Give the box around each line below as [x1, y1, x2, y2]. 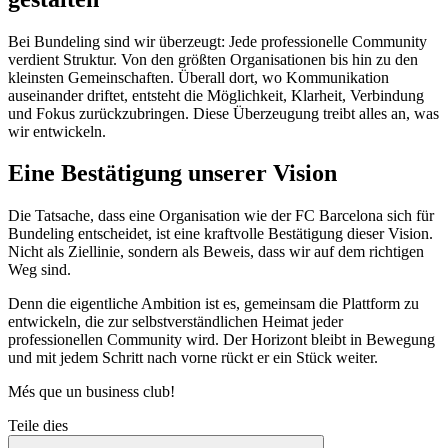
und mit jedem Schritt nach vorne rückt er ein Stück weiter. [8, 349, 378, 367]
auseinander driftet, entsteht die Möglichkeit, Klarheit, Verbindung [8, 86, 424, 104]
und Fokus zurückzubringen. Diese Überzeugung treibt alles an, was [8, 104, 439, 122]
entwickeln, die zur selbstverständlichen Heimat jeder [8, 313, 343, 331]
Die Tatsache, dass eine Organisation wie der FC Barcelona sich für [8, 207, 434, 225]
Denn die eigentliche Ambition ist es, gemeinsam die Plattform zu [8, 295, 419, 313]
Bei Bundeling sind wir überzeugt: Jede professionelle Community [8, 32, 427, 50]
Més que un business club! [8, 383, 175, 401]
